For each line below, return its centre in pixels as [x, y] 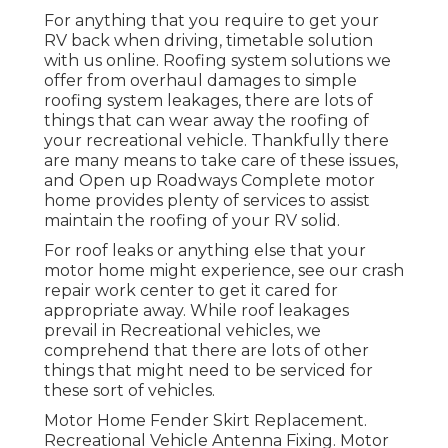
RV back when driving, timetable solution [208, 40]
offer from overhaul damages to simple [200, 80]
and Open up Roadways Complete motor [209, 180]
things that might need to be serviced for [208, 370]
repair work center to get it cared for [191, 290]
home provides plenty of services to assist [207, 200]
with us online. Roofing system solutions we [217, 60]
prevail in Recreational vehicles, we [182, 330]
